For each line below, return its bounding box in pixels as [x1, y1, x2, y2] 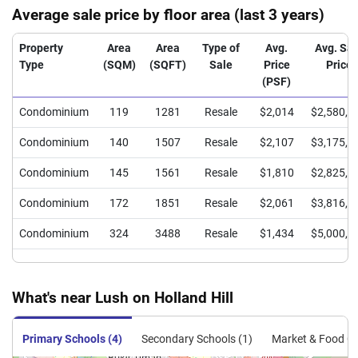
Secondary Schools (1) [141, 332, 253, 346]
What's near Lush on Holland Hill [12, 288, 233, 307]
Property [19, 42, 63, 55]
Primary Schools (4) [22, 332, 122, 346]
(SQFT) [149, 58, 186, 72]
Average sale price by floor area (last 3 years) [12, 6, 324, 24]
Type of [201, 42, 240, 55]
